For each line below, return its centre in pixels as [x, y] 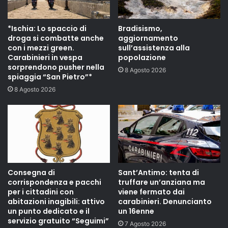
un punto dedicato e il [49, 211]
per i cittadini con [41, 192]
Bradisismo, [140, 29]
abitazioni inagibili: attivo [56, 201]
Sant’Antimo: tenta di [159, 172]
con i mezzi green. [41, 48]
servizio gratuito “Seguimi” [58, 221]
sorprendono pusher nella [56, 67]
